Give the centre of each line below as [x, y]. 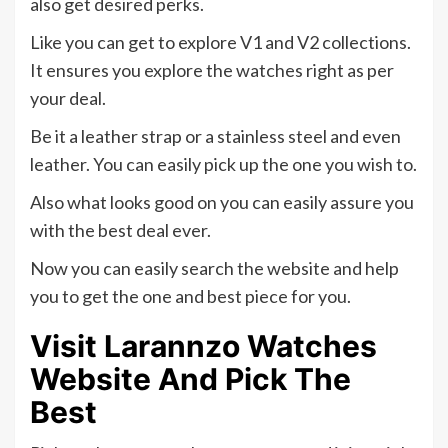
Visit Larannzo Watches [203, 346]
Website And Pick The [190, 379]
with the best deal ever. [120, 230]
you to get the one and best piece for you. [190, 296]
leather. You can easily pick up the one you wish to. [223, 164]
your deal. [68, 98]
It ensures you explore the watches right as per [212, 70]
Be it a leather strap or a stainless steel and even [215, 136]
